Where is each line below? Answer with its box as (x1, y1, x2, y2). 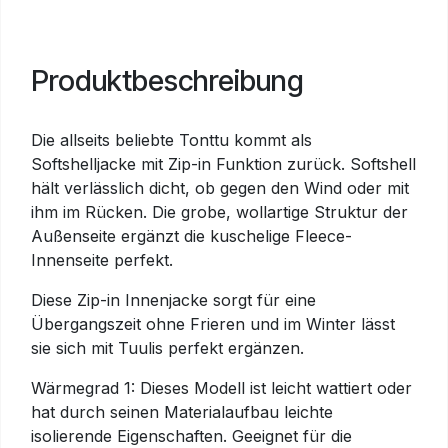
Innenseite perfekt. (31, 250, 173, 270)
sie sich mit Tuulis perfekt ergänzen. (31, 338, 304, 358)
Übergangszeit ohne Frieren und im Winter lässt (31, 314, 395, 334)
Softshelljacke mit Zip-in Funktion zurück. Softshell (31, 154, 416, 174)
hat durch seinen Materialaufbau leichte (31, 402, 333, 422)
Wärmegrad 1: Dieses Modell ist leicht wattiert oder (31, 378, 412, 398)
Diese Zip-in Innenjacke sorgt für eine (31, 290, 316, 310)
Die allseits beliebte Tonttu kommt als (31, 130, 312, 150)
